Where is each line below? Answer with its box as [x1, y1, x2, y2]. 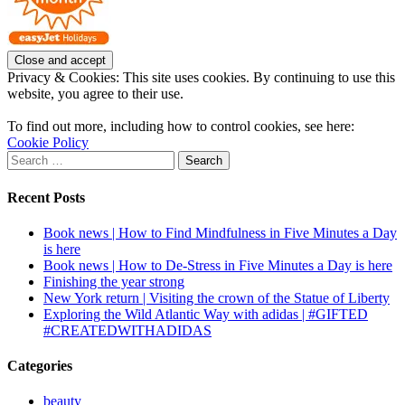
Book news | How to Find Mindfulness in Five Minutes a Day [43, 224, 397, 240]
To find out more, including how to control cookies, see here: [7, 118, 354, 135]
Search [6, 150, 45, 166]
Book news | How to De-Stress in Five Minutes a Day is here [43, 257, 392, 273]
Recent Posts [7, 189, 85, 205]
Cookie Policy [7, 135, 89, 151]
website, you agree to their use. [7, 86, 184, 102]
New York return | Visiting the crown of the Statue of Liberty [43, 289, 390, 306]
